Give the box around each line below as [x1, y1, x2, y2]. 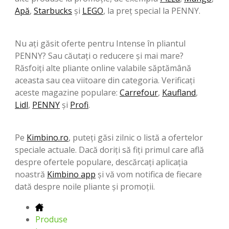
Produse [35, 213, 67, 225]
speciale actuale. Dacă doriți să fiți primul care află [15, 144, 204, 155]
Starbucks [34, 5, 72, 16]
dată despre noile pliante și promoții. [15, 180, 155, 192]
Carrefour [120, 86, 158, 98]
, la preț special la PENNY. [103, 5, 200, 16]
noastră [15, 168, 47, 180]
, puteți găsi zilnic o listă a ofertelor [68, 131, 203, 143]
